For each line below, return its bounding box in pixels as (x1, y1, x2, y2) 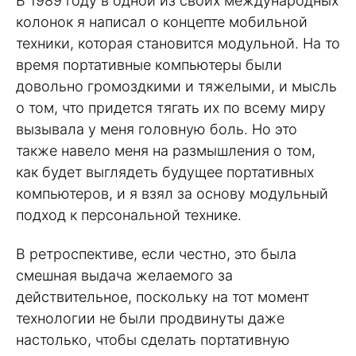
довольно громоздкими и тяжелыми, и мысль (16, 78, 337, 95)
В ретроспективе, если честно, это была (16, 246, 296, 263)
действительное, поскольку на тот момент (16, 288, 309, 306)
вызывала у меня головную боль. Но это (16, 121, 297, 138)
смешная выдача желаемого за (16, 267, 233, 284)
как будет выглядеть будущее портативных (16, 164, 314, 181)
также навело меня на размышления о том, (16, 142, 315, 160)
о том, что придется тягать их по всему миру (16, 99, 326, 117)
